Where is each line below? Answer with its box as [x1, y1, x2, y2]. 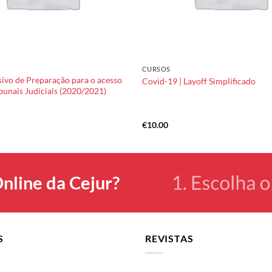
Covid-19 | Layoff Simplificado [141, 75, 256, 86]
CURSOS [141, 65, 171, 73]
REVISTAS [145, 232, 194, 244]
